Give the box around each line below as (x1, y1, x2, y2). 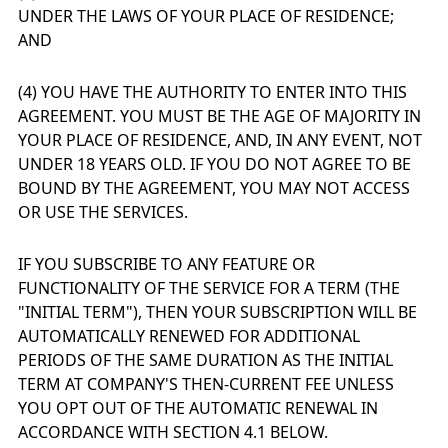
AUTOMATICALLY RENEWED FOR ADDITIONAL (18, 325, 360, 347)
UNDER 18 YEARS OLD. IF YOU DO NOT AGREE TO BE (18, 153, 411, 175)
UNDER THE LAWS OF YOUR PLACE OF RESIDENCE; (18, 5, 394, 27)
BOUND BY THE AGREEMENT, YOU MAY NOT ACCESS (18, 177, 410, 199)
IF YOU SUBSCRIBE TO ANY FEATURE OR (18, 253, 315, 275)
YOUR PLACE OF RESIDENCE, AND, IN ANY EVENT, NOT (18, 129, 422, 151)
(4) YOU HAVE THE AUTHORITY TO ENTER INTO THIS (18, 81, 407, 103)
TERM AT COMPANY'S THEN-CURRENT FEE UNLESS (18, 373, 394, 395)
